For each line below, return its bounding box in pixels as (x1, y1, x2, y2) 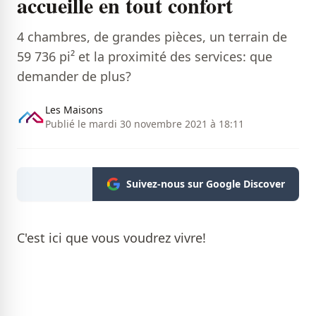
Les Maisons (45, 102, 103, 116)
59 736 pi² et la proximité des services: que (17, 47, 272, 65)
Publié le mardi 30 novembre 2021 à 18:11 (45, 116, 244, 130)
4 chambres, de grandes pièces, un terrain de (17, 28, 287, 45)
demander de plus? (17, 67, 131, 85)
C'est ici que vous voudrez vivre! (17, 229, 206, 246)
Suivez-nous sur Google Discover (126, 176, 285, 190)
